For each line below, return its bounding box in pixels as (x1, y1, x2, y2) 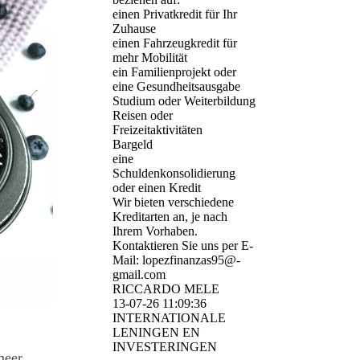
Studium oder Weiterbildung (112, 94, 256, 108)
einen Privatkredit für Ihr (112, 7, 237, 22)
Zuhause (112, 22, 156, 36)
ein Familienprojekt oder (112, 65, 236, 80)
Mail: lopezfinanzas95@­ (112, 253, 240, 268)
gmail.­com (112, 268, 166, 282)
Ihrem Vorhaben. (112, 224, 198, 239)
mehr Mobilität (112, 51, 187, 65)
